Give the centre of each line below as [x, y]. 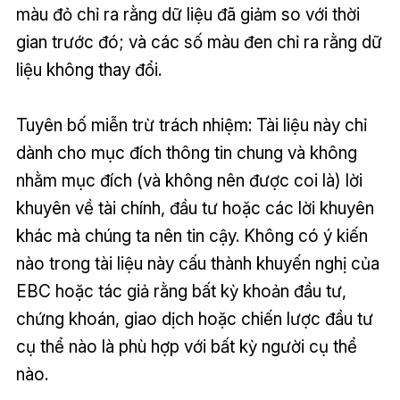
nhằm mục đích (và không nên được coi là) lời [189, 181]
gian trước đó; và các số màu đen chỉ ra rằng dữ [199, 42]
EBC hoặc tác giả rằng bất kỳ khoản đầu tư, [181, 292]
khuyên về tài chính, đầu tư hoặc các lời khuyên [195, 208]
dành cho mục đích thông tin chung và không [186, 153]
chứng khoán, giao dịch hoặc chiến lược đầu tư [194, 319]
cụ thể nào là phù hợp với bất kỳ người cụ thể [186, 347]
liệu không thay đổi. [88, 70]
